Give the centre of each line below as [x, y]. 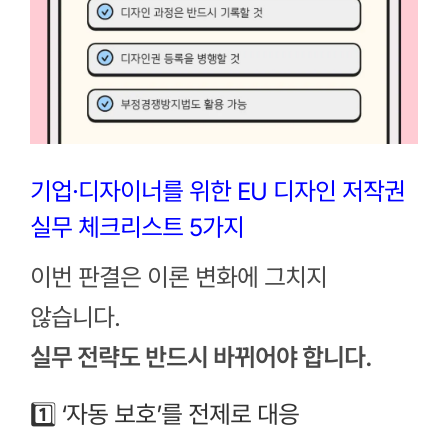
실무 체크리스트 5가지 [136, 227]
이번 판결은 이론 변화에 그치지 [178, 278]
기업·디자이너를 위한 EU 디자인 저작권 [217, 191]
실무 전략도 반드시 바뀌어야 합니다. [200, 358]
